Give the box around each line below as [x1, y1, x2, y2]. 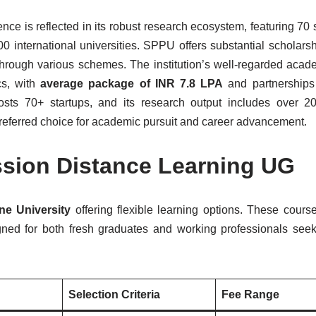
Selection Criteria [68, 288, 160, 300]
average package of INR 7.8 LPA [40, 78, 224, 90]
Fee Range [221, 288, 279, 300]
